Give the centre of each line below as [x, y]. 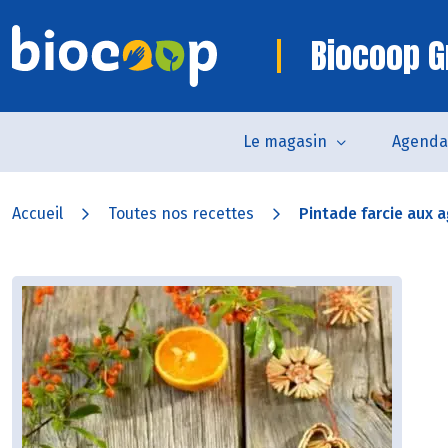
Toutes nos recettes [181, 213]
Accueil [37, 213]
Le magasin [285, 141]
